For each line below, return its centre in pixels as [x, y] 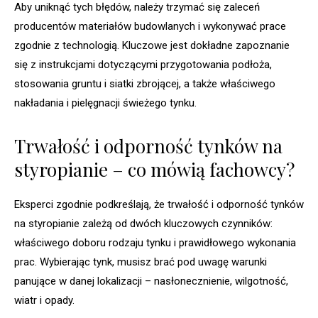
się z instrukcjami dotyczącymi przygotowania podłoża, [143, 65]
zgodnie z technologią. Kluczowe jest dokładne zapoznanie [152, 46]
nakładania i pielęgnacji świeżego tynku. [105, 103]
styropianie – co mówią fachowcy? [154, 170]
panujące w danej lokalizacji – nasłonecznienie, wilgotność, [151, 281]
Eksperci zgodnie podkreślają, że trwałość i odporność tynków [159, 205]
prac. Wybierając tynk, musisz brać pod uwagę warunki [141, 262]
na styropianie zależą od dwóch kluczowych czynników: [143, 224]
